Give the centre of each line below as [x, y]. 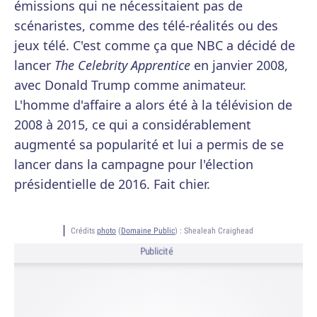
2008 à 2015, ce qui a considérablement [133, 125]
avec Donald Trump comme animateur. [130, 85]
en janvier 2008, [239, 65]
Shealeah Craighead [219, 231]
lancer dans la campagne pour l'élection [134, 165]
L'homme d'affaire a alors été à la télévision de [153, 105]
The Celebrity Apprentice [122, 65]
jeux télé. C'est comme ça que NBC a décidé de [155, 46]
